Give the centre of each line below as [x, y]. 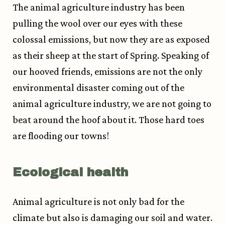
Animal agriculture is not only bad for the [98, 202]
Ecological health [70, 173]
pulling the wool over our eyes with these [97, 23]
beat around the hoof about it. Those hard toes [108, 120]
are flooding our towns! [61, 136]
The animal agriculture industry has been [99, 7]
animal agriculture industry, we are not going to [112, 104]
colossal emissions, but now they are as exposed [111, 39]
